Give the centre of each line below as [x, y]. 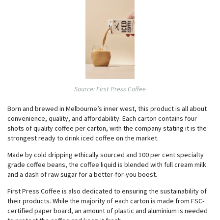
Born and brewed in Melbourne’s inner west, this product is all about [107, 108]
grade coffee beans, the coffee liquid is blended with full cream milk [107, 164]
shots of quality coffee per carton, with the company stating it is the [107, 128]
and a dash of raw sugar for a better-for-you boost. [82, 174]
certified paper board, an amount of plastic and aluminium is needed [108, 210]
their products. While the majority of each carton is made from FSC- [106, 201]
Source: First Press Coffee [110, 89]
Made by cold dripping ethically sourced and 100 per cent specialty [106, 154]
